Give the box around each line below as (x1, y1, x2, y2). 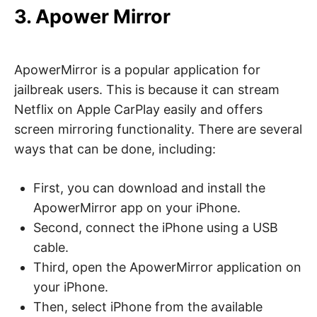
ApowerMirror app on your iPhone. (33, 200, 241, 216)
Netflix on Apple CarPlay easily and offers (14, 102, 263, 117)
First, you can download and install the (33, 180, 265, 196)
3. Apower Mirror (14, 4, 171, 28)
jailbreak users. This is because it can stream (14, 82, 279, 98)
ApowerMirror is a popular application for (14, 62, 260, 78)
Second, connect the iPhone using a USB (33, 220, 278, 236)
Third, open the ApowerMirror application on (33, 260, 301, 275)
